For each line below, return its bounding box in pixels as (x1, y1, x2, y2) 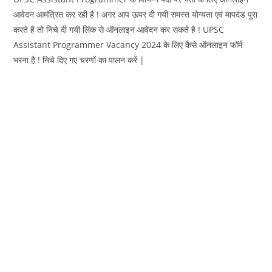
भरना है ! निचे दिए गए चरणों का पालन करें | (13, 53, 145, 66)
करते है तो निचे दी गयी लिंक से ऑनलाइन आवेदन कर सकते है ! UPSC (13, 23, 225, 35)
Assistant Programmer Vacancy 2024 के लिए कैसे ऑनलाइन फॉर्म (13, 38, 243, 50)
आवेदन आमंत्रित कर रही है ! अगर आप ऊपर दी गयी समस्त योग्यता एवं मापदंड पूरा (13, 8, 258, 20)
